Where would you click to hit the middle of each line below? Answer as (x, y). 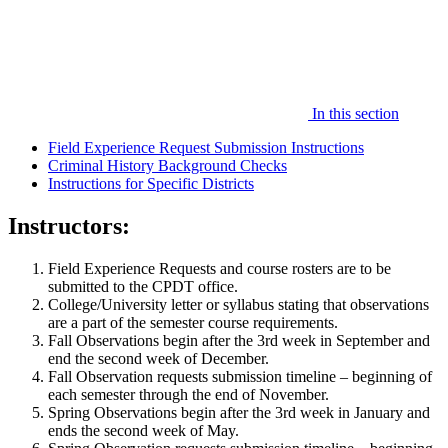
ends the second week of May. (143, 430)
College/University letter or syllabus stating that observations (238, 304)
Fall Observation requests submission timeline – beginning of (240, 376)
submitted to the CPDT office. (143, 286)
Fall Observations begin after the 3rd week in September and (239, 340)
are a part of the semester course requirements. (197, 322)
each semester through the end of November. (188, 394)
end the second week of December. (158, 358)
